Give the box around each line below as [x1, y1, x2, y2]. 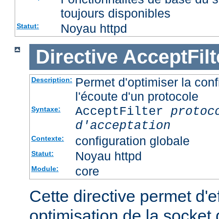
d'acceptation [75, 118, 171, 133]
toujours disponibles [60, 6, 171, 21]
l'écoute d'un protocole [75, 89, 198, 103]
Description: [31, 75, 72, 84]
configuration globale [75, 133, 190, 148]
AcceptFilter [75, 104, 171, 119]
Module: [31, 164, 59, 173]
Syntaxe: [31, 105, 61, 113]
